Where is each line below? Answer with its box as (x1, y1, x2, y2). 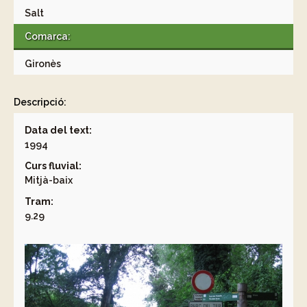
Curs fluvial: (25, 160, 82, 171)
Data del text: (25, 125, 92, 136)
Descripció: (14, 97, 66, 108)
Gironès (25, 58, 61, 69)
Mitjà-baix (25, 175, 73, 186)
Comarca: (25, 31, 71, 42)
